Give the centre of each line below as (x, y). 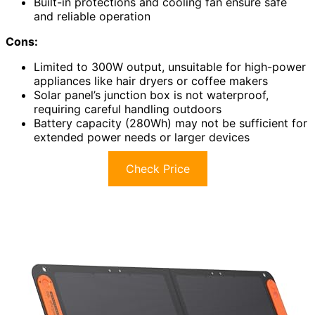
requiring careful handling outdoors (128, 109)
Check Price (157, 169)
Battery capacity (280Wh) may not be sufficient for (171, 123)
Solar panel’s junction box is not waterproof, (151, 95)
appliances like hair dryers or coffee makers (151, 81)
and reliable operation (92, 17)
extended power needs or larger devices (142, 137)
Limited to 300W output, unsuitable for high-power (170, 67)
